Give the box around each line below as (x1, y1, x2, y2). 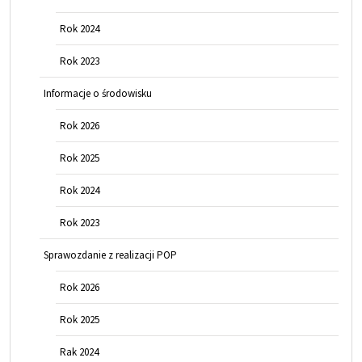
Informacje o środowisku (44, 86, 152, 101)
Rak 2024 (60, 345, 99, 360)
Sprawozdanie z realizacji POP (44, 248, 177, 263)
